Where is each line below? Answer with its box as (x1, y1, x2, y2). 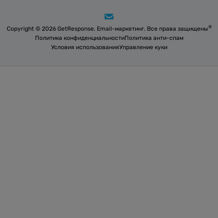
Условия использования (51, 43, 119, 51)
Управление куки (119, 43, 167, 51)
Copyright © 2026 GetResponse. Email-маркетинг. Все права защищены (6, 25, 208, 32)
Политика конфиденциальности (35, 34, 125, 41)
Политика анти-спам (124, 34, 183, 41)
